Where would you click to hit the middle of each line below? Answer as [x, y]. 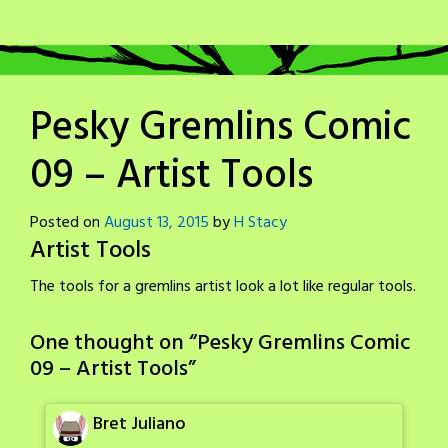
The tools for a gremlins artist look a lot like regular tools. [223, 287]
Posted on [67, 223]
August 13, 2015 [156, 223]
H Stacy [260, 223]
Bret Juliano [139, 425]
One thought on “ [113, 344]
